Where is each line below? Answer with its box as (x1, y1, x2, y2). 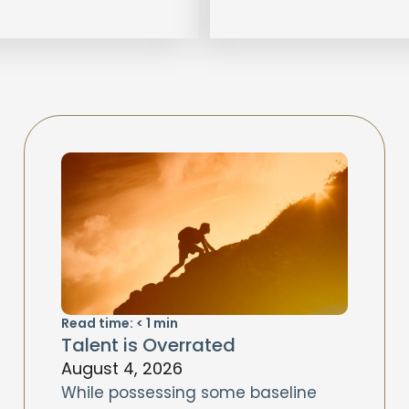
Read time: (61, 314, 134, 332)
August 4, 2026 (61, 357, 184, 380)
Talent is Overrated (61, 332, 236, 358)
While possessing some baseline (61, 382, 318, 404)
